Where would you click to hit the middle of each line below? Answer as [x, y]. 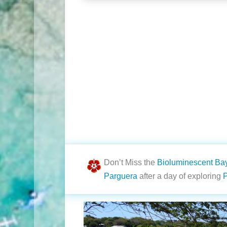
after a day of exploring [180, 176]
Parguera [121, 176]
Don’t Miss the [131, 163]
